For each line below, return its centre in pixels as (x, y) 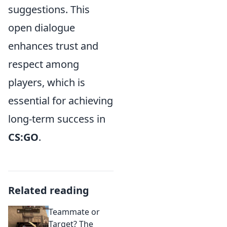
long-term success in (57, 119)
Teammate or (74, 212)
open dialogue (42, 28)
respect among (44, 64)
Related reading (49, 191)
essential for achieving (61, 101)
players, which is (47, 83)
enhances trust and (53, 46)
